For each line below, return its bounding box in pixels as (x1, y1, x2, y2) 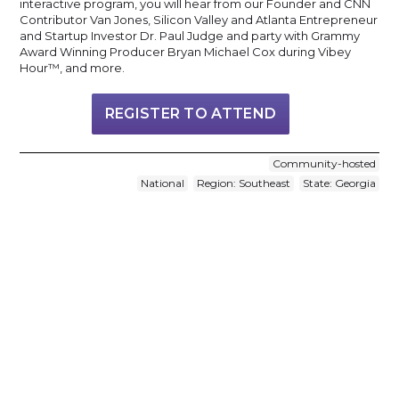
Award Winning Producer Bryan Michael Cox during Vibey (20, 44, 352, 59)
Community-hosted (272, 156, 376, 170)
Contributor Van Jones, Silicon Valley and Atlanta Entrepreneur (20, 12, 379, 27)
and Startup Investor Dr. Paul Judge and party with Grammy (20, 28, 361, 43)
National (140, 175, 184, 190)
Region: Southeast (196, 175, 290, 190)
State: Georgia (302, 175, 376, 190)
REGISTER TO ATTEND (104, 104, 277, 122)
